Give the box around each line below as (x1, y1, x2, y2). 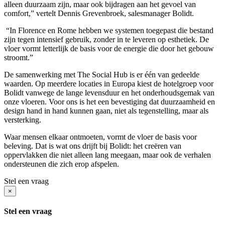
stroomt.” (4, 53, 33, 62)
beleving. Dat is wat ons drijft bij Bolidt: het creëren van (4, 141, 181, 150)
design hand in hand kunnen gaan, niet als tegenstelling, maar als (4, 106, 208, 115)
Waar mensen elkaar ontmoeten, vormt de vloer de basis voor (4, 132, 197, 141)
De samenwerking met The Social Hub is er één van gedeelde (4, 70, 199, 79)
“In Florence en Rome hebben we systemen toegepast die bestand (4, 26, 213, 35)
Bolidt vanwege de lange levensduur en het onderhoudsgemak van (4, 88, 214, 97)
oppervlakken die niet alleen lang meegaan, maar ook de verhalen (4, 150, 211, 159)
